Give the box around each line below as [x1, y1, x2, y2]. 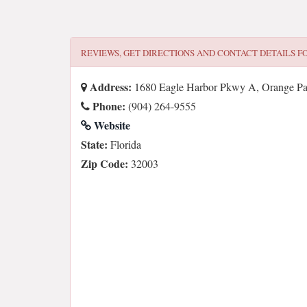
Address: [87, 79, 132, 95]
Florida [108, 137, 141, 151]
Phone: [90, 98, 125, 114]
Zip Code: [81, 156, 128, 171]
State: [81, 136, 108, 152]
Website [91, 117, 130, 133]
